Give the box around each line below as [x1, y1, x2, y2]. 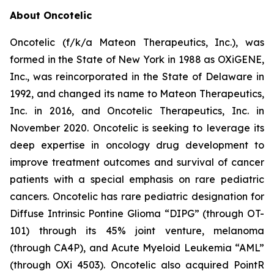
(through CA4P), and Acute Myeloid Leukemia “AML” [10, 241, 264, 254]
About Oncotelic [10, 9, 92, 21]
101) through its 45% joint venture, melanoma [10, 224, 264, 237]
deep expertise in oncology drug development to [10, 138, 264, 151]
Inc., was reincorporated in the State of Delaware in [10, 70, 264, 83]
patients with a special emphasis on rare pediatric [10, 172, 264, 185]
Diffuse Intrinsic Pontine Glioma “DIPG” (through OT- [10, 207, 264, 220]
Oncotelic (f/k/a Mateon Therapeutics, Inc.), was [10, 35, 264, 48]
